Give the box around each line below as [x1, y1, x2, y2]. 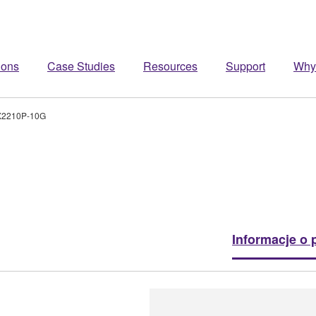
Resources [143, 58, 197, 74]
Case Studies [47, 58, 115, 74]
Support [226, 58, 265, 74]
